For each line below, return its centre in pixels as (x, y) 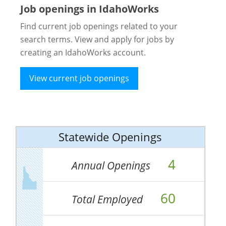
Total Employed (108, 200)
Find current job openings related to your (99, 26)
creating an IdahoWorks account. (83, 52)
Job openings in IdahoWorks (89, 9)
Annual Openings (112, 166)
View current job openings (79, 78)
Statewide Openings (110, 137)
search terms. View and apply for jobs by (97, 39)
